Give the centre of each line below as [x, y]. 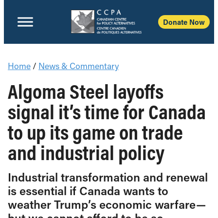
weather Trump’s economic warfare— [107, 204]
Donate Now [184, 22]
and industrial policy [86, 152]
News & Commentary [79, 66]
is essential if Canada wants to [88, 191]
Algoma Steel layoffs [86, 91]
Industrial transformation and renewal [108, 177]
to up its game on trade [95, 132]
